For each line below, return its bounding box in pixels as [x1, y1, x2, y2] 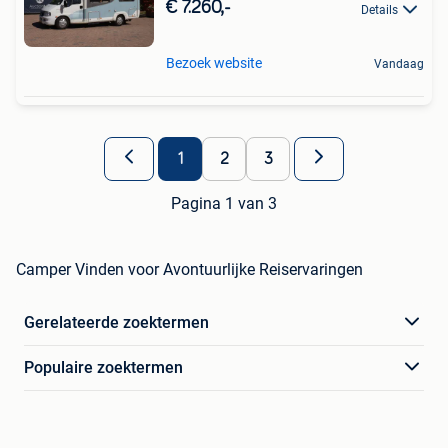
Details [361, 2, 398, 17]
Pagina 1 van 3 [171, 193, 277, 213]
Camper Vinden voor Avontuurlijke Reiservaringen [16, 259, 363, 279]
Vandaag [374, 56, 424, 71]
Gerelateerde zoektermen [24, 312, 209, 332]
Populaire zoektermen [24, 357, 183, 377]
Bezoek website [166, 54, 262, 71]
